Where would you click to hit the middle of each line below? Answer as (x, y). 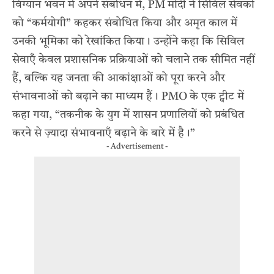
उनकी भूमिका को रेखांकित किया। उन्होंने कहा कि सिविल (128, 41)
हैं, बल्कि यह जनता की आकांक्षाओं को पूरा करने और (119, 78)
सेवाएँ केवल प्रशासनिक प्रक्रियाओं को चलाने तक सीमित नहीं (134, 60)
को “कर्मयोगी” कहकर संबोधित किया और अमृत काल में (125, 23)
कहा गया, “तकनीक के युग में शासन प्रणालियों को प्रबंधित (128, 115)
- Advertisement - (137, 146)
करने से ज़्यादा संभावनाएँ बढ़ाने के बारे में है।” (104, 133)
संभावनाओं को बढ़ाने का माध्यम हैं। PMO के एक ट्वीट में (128, 96)
